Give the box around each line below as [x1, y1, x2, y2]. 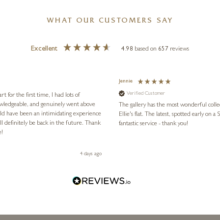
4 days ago [80, 151, 102, 157]
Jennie [118, 79, 133, 85]
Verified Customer [127, 90, 165, 96]
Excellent [30, 45, 57, 53]
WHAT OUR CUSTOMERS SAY [47, 17, 173, 25]
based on [135, 46, 159, 53]
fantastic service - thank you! [118, 120, 188, 127]
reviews [170, 46, 190, 53]
